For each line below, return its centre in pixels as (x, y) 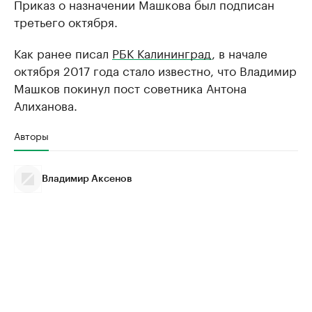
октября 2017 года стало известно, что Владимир (155, 70)
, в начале (240, 52)
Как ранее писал (63, 52)
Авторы (31, 135)
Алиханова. (46, 104)
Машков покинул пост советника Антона (130, 87)
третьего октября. (66, 21)
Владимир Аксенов (87, 179)
